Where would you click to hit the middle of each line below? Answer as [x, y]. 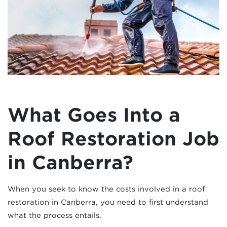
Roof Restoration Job [113, 139]
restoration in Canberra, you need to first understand [108, 202]
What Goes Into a [94, 115]
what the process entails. [54, 215]
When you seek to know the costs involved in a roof [106, 189]
